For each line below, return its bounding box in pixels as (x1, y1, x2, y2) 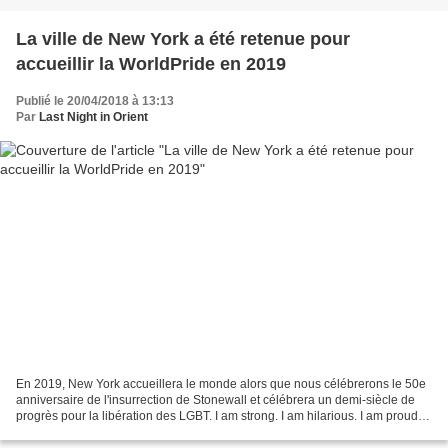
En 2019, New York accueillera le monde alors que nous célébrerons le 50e (16, 377, 426, 392)
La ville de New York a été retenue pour (16, 28, 350, 49)
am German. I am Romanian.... (16, 425, 181, 440)
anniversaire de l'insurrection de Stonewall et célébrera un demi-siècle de (16, 393, 415, 408)
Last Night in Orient (39, 109, 148, 124)
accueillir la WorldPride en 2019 (16, 53, 286, 74)
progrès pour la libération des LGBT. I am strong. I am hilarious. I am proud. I (16, 409, 427, 424)
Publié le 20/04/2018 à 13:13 (16, 93, 174, 108)
